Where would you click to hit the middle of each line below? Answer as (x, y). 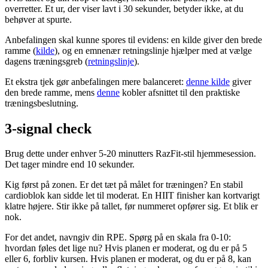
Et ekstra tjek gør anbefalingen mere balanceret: (95, 81)
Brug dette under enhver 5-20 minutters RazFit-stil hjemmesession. (130, 154)
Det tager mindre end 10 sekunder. (70, 165)
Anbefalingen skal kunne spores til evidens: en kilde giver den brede (133, 39)
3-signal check (48, 128)
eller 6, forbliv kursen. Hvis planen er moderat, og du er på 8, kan (128, 259)
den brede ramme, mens (51, 92)
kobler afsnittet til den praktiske (180, 92)
